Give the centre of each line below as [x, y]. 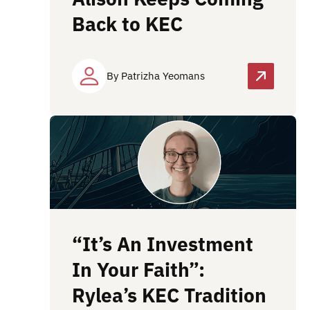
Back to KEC [130, 24]
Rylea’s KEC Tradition [169, 295]
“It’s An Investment [163, 244]
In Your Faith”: [138, 270]
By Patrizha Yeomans [156, 76]
